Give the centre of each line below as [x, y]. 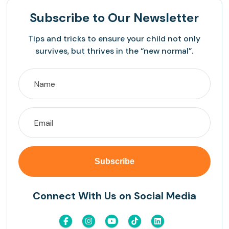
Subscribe [60, 18]
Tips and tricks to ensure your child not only [114, 39]
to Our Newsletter [144, 18]
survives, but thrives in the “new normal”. [114, 51]
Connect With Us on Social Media [114, 196]
